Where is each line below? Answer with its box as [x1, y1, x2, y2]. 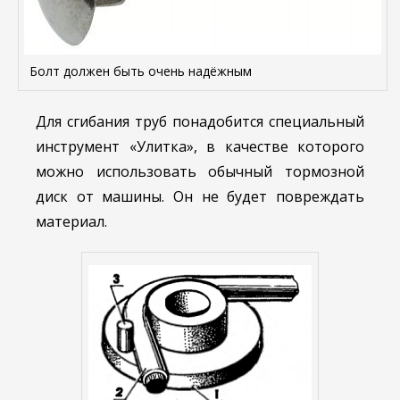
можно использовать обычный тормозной [36, 162, 364, 182]
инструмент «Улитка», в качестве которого [36, 137, 364, 157]
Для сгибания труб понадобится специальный [36, 112, 364, 132]
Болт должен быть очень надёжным [29, 62, 252, 80]
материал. [36, 212, 107, 232]
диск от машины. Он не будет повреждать [36, 187, 364, 207]
